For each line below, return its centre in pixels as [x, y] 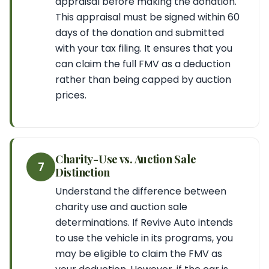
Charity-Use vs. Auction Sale [126, 159]
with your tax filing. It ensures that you [144, 48]
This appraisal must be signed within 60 [147, 17]
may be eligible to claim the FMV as [139, 254]
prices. [71, 95]
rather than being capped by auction [143, 80]
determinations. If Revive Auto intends [144, 222]
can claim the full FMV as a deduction [143, 64]
